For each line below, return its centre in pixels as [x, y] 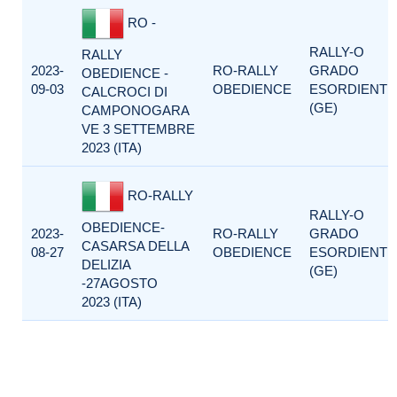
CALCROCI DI [125, 92]
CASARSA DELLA [135, 246]
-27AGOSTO [120, 283]
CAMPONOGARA [135, 110]
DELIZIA [106, 265]
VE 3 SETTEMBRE [138, 129]
